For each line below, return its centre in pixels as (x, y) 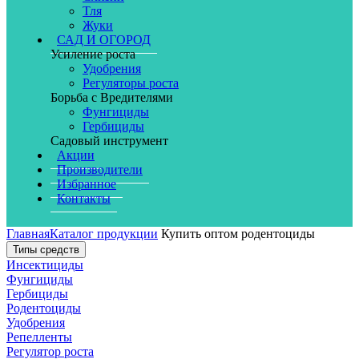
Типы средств (46, 250)
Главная (28, 234)
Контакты (84, 198)
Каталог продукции (104, 234)
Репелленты (39, 337)
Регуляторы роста (131, 83)
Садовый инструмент (109, 141)
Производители (100, 169)
